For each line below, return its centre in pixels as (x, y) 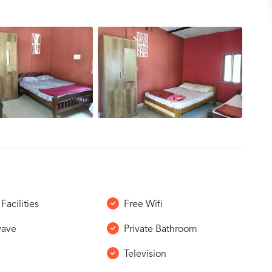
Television (145, 254)
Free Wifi (143, 205)
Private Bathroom (160, 229)
